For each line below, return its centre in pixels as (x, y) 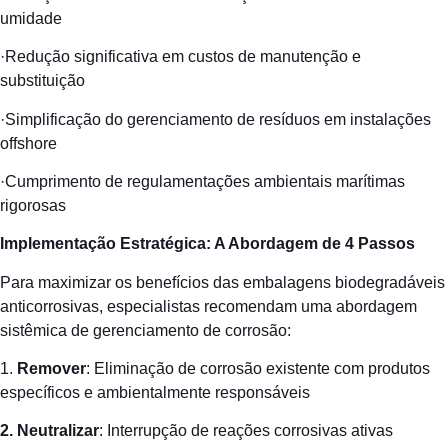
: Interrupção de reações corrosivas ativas (246, 431)
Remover (51, 369)
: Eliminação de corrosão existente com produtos (258, 369)
